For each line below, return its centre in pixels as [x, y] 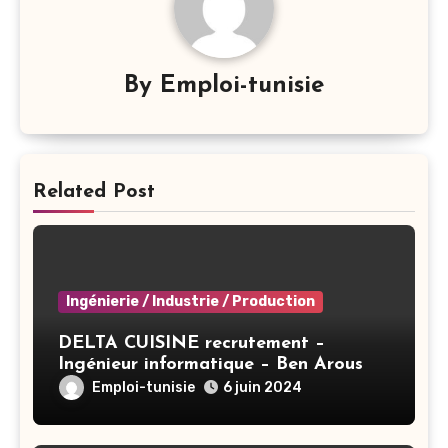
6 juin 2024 [262, 388]
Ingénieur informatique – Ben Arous [210, 365]
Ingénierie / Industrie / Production [190, 302]
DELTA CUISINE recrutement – [191, 344]
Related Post [94, 192]
